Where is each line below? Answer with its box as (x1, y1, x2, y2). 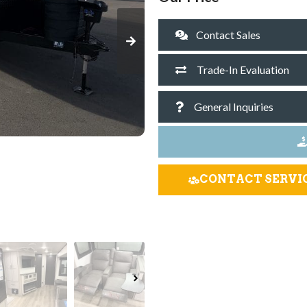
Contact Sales (196, 27, 261, 41)
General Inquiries (192, 99, 274, 113)
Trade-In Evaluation (195, 62, 290, 76)
